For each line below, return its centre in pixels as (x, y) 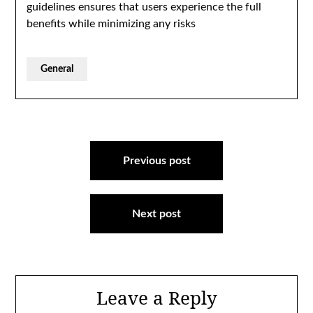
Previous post (156, 161)
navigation (61, 168)
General (57, 69)
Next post (156, 214)
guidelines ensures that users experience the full (144, 7)
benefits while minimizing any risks (111, 24)
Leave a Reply (156, 298)
